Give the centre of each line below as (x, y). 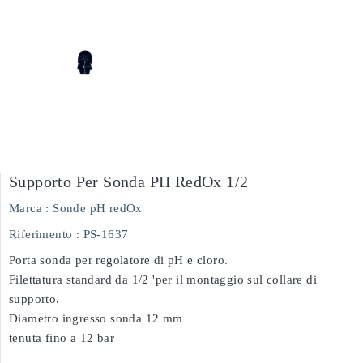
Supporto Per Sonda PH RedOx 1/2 (129, 181)
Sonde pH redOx (98, 208)
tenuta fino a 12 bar (62, 338)
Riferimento (41, 234)
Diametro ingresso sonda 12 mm (96, 318)
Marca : (29, 208)
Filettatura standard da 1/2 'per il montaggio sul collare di (163, 280)
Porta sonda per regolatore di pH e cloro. (119, 260)
